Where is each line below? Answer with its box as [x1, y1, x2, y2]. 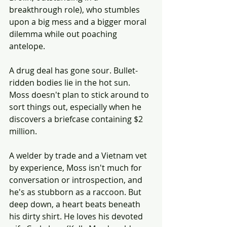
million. [9, 125, 37, 137]
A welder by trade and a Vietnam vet [9, 149, 149, 161]
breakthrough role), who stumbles [9, 4, 142, 15]
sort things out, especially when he [9, 101, 143, 112]
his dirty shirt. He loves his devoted [9, 210, 145, 222]
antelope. [9, 40, 45, 52]
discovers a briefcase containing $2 [9, 113, 145, 125]
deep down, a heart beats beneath [9, 198, 142, 210]
